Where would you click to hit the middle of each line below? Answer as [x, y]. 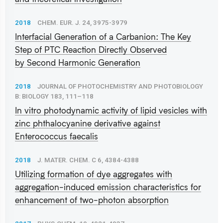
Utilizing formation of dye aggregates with [94, 174]
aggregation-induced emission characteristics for [108, 187]
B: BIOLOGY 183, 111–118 [54, 96]
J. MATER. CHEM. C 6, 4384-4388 [88, 160]
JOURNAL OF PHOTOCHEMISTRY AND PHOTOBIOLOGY [120, 86]
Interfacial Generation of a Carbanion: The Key [103, 36]
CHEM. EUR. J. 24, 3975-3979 [82, 22]
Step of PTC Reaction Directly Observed [91, 49]
